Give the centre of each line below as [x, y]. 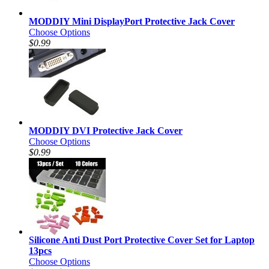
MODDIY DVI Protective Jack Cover [106, 130]
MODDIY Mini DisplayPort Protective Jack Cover [132, 21]
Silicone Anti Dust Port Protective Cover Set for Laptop [142, 240]
